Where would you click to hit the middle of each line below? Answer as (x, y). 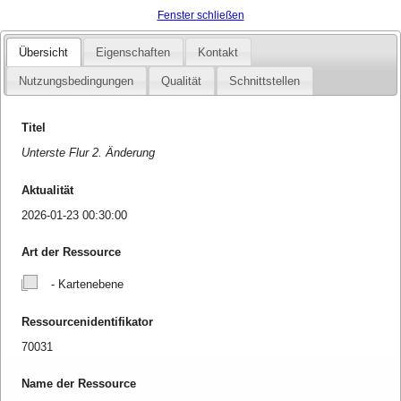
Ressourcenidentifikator (88, 321)
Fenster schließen (200, 15)
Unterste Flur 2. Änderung (89, 153)
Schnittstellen (265, 81)
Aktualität (48, 190)
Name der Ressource (79, 384)
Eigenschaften (133, 52)
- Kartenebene (86, 285)
